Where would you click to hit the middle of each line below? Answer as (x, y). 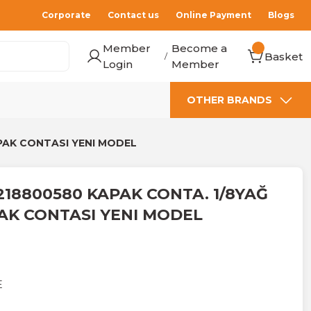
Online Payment (213, 15)
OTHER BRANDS (229, 100)
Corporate (66, 15)
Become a (200, 48)
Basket (284, 56)
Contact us (133, 15)
